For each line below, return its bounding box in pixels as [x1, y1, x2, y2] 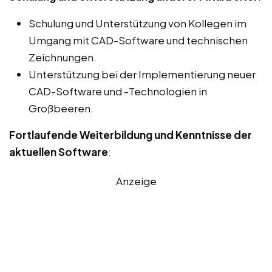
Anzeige [115, 174, 157, 188]
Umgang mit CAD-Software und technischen [29, 33, 248, 47]
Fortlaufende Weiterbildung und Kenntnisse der [9, 128, 252, 142]
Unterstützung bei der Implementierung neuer [29, 67, 256, 81]
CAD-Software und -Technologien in [29, 84, 207, 98]
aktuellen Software [9, 145, 108, 159]
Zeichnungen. [29, 50, 97, 64]
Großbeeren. [29, 101, 93, 115]
